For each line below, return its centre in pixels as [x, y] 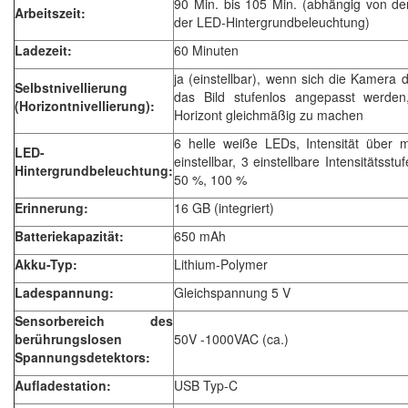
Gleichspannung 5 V [232, 292]
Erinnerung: [51, 207]
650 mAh [200, 235]
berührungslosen [68, 338]
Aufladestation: [63, 385]
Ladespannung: [64, 292]
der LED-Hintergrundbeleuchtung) [272, 21]
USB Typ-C [206, 385]
